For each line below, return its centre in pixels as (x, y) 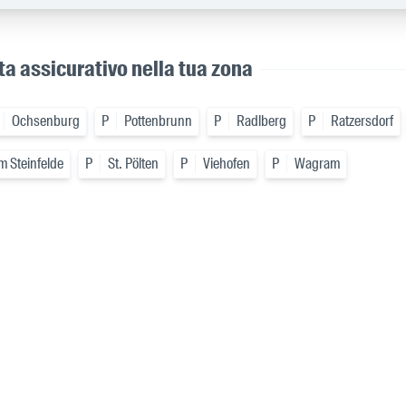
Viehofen (227, 164)
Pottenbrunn (158, 121)
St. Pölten (133, 164)
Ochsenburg (46, 121)
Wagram (317, 164)
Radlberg (261, 121)
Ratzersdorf (362, 121)
